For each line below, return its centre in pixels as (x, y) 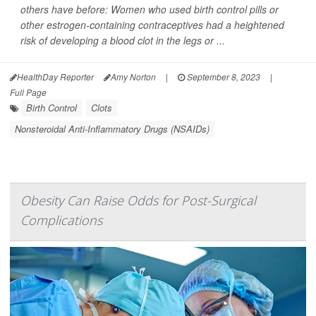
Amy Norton (133, 77)
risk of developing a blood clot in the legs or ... (123, 41)
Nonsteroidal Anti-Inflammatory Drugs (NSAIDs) (112, 129)
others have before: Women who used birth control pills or (150, 10)
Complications (61, 220)
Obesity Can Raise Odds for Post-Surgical (138, 201)
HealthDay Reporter (55, 77)
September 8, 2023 (223, 77)
